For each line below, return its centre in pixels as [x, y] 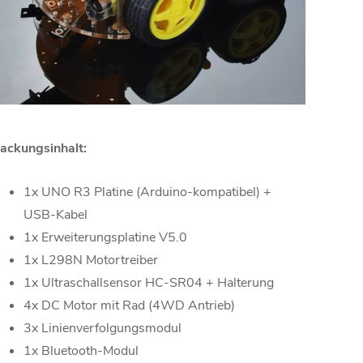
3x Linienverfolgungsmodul [102, 328]
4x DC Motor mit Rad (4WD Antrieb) [129, 305]
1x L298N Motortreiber [91, 260]
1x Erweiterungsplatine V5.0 [105, 237]
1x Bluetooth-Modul [81, 350]
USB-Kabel [56, 214]
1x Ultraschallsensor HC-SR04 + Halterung [149, 282]
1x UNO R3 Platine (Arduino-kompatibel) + [147, 192]
